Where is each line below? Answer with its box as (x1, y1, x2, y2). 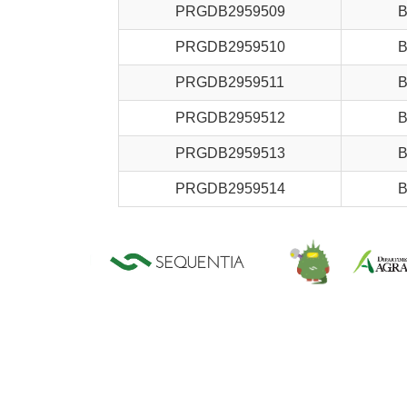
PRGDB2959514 (174, 181, 285, 196)
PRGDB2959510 (174, 39, 285, 55)
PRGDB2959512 (174, 110, 285, 125)
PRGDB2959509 (174, 4, 285, 19)
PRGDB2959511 (175, 74, 284, 90)
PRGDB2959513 (174, 145, 285, 161)
